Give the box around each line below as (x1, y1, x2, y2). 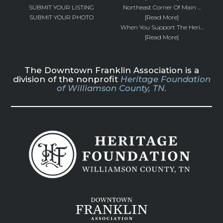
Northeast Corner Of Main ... (122, 3, 201, 11)
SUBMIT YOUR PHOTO (29, 13, 94, 21)
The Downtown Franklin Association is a (24, 65, 199, 75)
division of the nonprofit (12, 74, 120, 84)
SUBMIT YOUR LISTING (28, 3, 94, 11)
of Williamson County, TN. (56, 83, 167, 93)
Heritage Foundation (120, 74, 211, 84)
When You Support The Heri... (120, 23, 203, 31)
